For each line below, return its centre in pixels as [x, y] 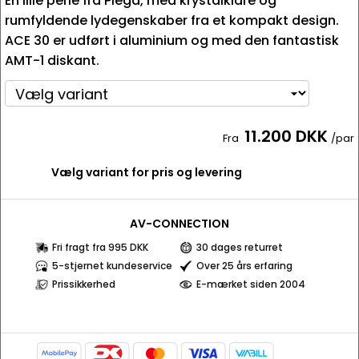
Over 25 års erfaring [244, 266]
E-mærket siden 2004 [251, 284]
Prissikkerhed [84, 284]
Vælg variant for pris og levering [147, 172]
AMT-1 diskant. [52, 61]
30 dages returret [240, 247]
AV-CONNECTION [179, 224]
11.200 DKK [286, 136]
